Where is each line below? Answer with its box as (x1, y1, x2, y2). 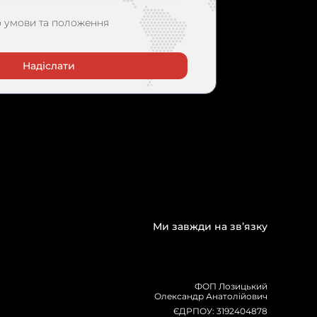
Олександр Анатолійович (154, 291, 267, 301)
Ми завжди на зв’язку (153, 220, 267, 233)
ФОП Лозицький (195, 281, 267, 292)
